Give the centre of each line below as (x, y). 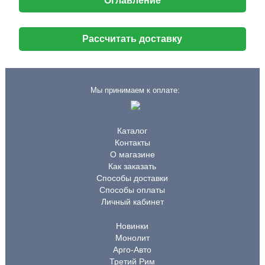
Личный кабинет (132, 202)
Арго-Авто (132, 250)
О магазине (132, 154)
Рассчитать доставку (132, 39)
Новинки (132, 226)
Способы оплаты (132, 190)
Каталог (132, 131)
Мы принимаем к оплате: (135, 90)
